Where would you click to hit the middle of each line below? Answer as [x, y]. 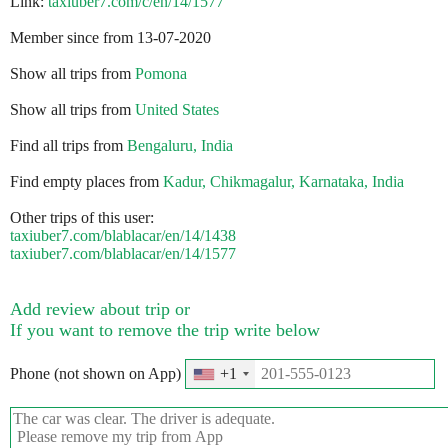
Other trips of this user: [82, 218]
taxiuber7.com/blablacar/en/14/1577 [123, 254]
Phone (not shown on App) [97, 374]
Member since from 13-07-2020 [110, 38]
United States [177, 110]
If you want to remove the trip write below [165, 330]
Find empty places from [86, 182]
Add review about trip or [100, 309]
